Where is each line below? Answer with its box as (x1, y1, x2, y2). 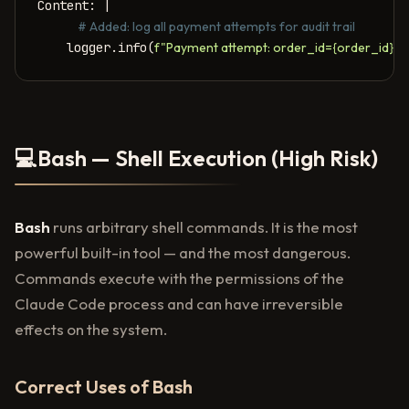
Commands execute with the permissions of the (15, 268, 344, 288)
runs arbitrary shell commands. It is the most (50, 217, 358, 237)
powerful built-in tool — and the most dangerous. (15, 243, 351, 263)
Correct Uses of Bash (15, 375, 193, 399)
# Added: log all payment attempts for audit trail (67, 18, 355, 36)
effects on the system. (15, 320, 167, 340)
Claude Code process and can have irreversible (15, 294, 343, 314)
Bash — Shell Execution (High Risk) (37, 144, 378, 173)
